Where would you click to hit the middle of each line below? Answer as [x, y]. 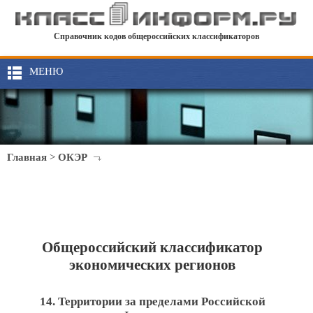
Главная [27, 157]
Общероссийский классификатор [153, 247]
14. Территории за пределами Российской [152, 301]
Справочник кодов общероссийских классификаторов [156, 37]
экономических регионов [153, 265]
